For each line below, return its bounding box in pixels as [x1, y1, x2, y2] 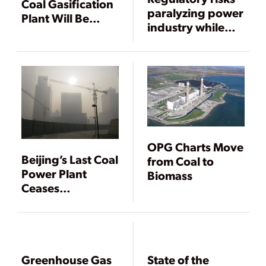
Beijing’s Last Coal [21, 151, 118, 167]
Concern [21, 223, 68, 239]
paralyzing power [147, 5, 244, 21]
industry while [147, 19, 225, 35]
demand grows [147, 33, 230, 49]
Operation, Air [21, 194, 100, 210]
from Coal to [147, 153, 214, 169]
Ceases [21, 180, 59, 196]
